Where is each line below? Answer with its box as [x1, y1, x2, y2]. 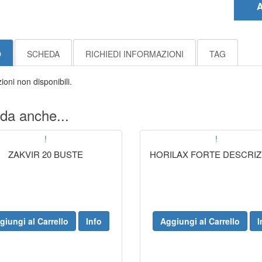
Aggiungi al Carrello [160, 215, 240, 227]
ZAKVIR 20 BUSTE [8, 148, 83, 160]
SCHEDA [26, 48, 60, 60]
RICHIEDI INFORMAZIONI [85, 48, 184, 60]
